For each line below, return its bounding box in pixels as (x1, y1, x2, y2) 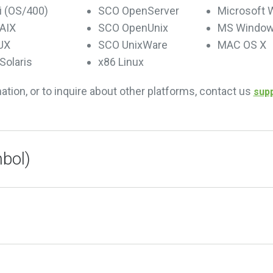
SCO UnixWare (97, 38, 168, 51)
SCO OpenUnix (97, 21, 168, 34)
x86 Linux (97, 55, 144, 68)
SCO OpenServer (97, 4, 179, 17)
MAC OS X (218, 38, 267, 51)
